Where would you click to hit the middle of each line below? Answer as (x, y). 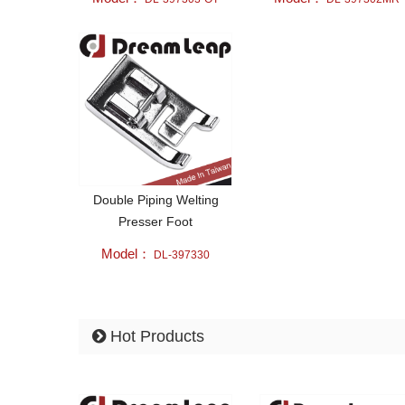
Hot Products (155, 336)
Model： (126, 253)
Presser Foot (155, 221)
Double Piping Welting (155, 199)
